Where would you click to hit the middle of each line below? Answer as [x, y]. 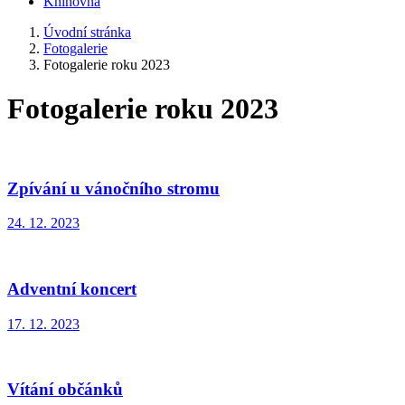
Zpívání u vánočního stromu [113, 188]
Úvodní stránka [87, 32]
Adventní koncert [72, 289]
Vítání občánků [65, 390]
